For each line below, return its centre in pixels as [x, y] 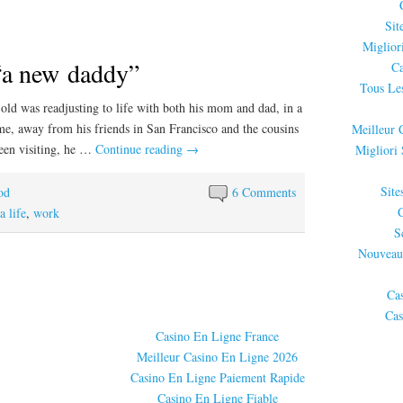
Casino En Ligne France [217, 336]
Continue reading [141, 149]
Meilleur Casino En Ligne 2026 [217, 356]
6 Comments [264, 193]
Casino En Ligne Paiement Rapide [217, 377]
